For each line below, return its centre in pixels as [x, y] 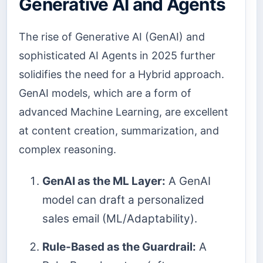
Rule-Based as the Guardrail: [119, 247]
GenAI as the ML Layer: [104, 181]
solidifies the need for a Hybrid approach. [122, 74]
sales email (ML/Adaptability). [120, 219]
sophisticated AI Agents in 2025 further [117, 55]
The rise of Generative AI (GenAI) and [112, 36]
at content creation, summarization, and [119, 130]
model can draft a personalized [123, 200]
